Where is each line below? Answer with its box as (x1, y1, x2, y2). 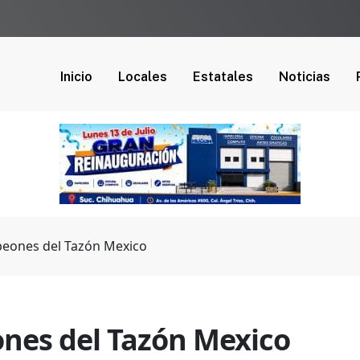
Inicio (60, 68, 92, 84)
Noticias (279, 68, 330, 84)
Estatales (193, 68, 253, 84)
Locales (118, 68, 167, 84)
